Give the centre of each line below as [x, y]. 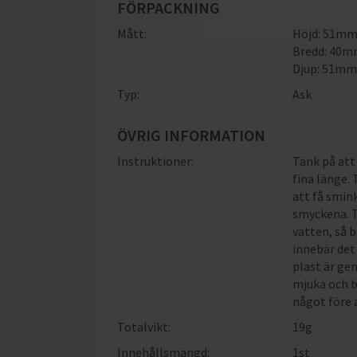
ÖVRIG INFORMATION [191, 135]
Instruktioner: [155, 161]
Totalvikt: [144, 327]
